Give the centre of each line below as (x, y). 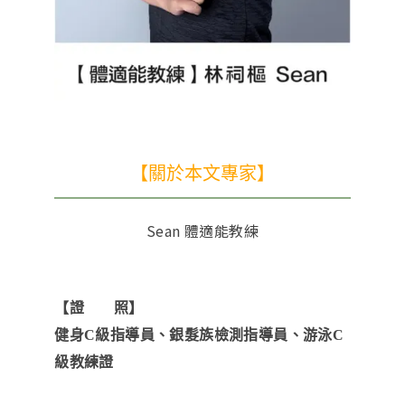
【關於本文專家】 (202, 174)
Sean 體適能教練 (202, 231)
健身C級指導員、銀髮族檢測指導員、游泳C (199, 335)
